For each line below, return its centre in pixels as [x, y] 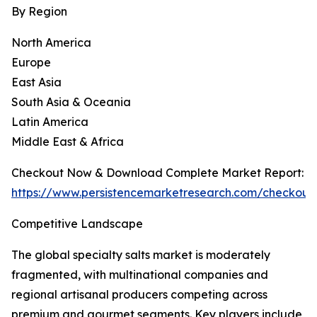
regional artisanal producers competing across [139, 295]
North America [51, 43]
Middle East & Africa [68, 142]
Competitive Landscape [77, 224]
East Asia [36, 82]
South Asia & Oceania [71, 102]
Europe [31, 63]
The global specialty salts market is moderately [141, 255]
